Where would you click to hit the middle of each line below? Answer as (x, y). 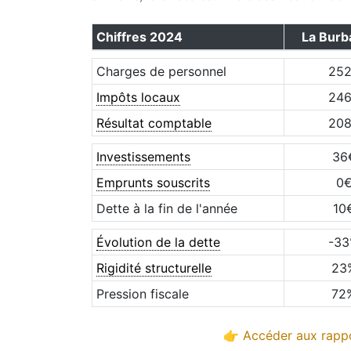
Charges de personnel (161, 71)
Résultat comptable (154, 123)
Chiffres (123, 37)
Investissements (143, 157)
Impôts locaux (138, 97)
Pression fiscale (142, 294)
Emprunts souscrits (153, 183)
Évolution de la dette (158, 242)
